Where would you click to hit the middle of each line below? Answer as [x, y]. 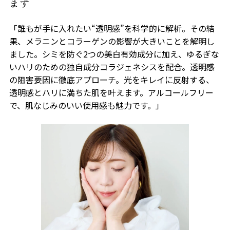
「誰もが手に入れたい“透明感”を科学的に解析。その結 [112, 28]
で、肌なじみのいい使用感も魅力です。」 [86, 105]
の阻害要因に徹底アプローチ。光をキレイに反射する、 [111, 79]
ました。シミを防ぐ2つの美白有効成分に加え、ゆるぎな [114, 54]
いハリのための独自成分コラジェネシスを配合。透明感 [112, 66]
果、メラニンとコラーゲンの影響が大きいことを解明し [112, 41]
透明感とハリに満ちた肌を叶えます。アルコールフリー [111, 92]
